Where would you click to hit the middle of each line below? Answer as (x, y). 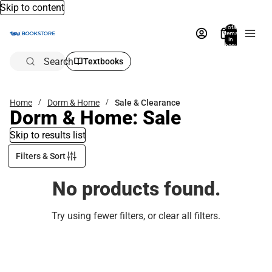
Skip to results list (48, 135)
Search (59, 61)
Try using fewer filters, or (105, 216)
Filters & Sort (41, 156)
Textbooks (103, 61)
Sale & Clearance (148, 102)
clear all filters (188, 216)
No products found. (136, 189)
